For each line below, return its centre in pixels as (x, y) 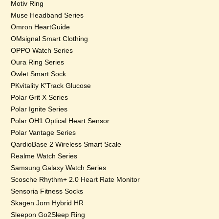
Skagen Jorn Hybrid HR (47, 203)
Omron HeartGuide (41, 27)
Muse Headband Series (47, 15)
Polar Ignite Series (39, 109)
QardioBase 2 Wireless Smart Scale (66, 144)
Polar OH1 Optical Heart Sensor (60, 121)
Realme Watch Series (44, 156)
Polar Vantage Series (44, 132)
